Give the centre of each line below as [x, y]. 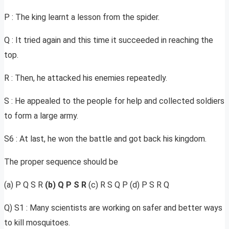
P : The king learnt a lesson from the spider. [82, 17]
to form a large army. [41, 116]
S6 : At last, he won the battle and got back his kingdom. [105, 139]
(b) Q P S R [67, 185]
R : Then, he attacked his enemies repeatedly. [86, 78]
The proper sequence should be [61, 162]
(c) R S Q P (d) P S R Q [129, 185]
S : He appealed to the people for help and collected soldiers [114, 101]
